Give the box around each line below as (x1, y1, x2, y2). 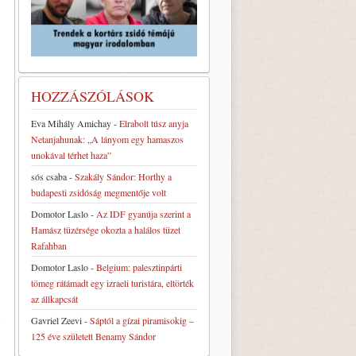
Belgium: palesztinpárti (96, 260, 182, 273)
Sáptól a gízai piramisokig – (90, 313, 194, 327)
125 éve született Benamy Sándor (31, 329, 156, 342)
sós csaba (31, 169, 67, 183)
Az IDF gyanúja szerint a (96, 207, 191, 220)
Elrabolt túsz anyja (119, 116, 188, 130)
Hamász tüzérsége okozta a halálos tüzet (31, 222, 180, 236)
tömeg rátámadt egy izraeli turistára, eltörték (31, 276, 194, 289)
